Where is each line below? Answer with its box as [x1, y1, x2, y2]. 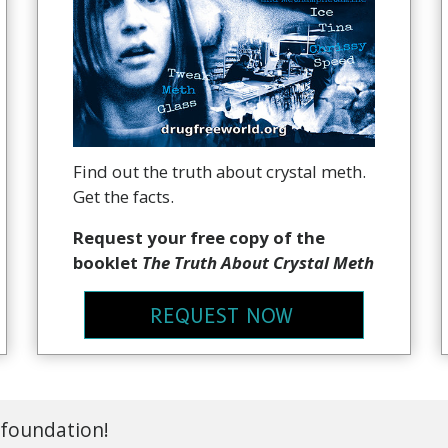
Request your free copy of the [73, 225, 326, 249]
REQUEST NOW [150, 304, 294, 329]
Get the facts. [73, 184, 175, 208]
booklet [73, 250, 143, 274]
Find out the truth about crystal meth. [73, 159, 367, 183]
